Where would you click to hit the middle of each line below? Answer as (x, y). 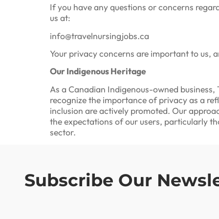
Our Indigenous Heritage (98, 71)
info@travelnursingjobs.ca (99, 36)
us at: (60, 18)
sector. (63, 132)
